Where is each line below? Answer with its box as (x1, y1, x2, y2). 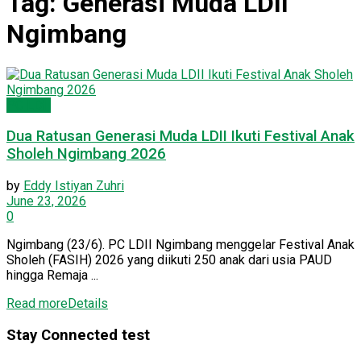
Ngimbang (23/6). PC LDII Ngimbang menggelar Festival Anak (6, 237, 355, 253)
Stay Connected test (6, 326, 150, 344)
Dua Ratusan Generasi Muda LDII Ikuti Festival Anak (6, 127, 355, 146)
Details (68, 296, 108, 312)
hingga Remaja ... (6, 268, 98, 284)
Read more (6, 296, 68, 312)
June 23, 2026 (6, 193, 86, 210)
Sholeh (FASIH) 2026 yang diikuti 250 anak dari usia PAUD (6, 252, 332, 268)
